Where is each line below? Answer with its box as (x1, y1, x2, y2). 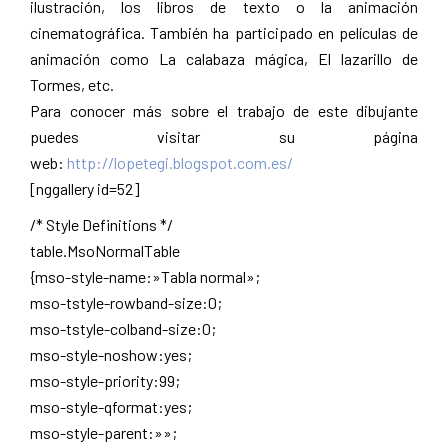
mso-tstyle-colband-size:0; (30, 319, 216, 339)
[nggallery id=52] (30, 179, 140, 199)
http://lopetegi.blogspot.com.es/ (67, 153, 293, 173)
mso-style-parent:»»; (30, 423, 177, 443)
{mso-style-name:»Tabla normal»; (30, 267, 260, 287)
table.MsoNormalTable (30, 241, 180, 261)
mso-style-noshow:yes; (30, 345, 192, 365)
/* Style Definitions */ (30, 215, 173, 235)
